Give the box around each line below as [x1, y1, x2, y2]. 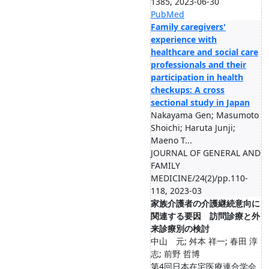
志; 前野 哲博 [151, 248, 200, 259]
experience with [151, 34, 217, 45]
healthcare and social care [151, 46, 258, 58]
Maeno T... [151, 134, 192, 146]
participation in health [151, 71, 243, 83]
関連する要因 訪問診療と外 [151, 210, 260, 222]
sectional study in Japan [151, 97, 250, 108]
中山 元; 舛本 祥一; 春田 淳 [151, 235, 258, 247]
